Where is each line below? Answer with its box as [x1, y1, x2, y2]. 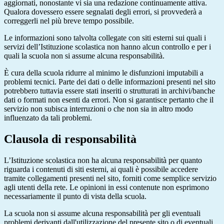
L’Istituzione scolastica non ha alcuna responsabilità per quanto [4, 155, 202, 164]
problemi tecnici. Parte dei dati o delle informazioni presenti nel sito [4, 77, 215, 86]
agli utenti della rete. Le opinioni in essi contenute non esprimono [4, 182, 209, 191]
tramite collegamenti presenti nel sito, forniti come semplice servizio [4, 173, 216, 182]
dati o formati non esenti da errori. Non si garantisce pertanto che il [4, 95, 213, 104]
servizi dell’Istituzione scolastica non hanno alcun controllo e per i [4, 42, 211, 51]
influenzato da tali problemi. [4, 113, 92, 122]
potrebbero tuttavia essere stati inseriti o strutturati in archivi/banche [4, 86, 215, 95]
